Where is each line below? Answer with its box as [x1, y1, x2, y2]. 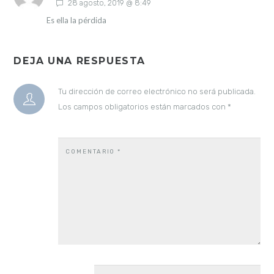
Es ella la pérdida [46, 15, 106, 26]
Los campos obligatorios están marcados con [57, 102, 228, 111]
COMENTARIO [65, 147, 118, 155]
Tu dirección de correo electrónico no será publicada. [57, 86, 256, 96]
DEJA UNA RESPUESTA [13, 55, 146, 67]
